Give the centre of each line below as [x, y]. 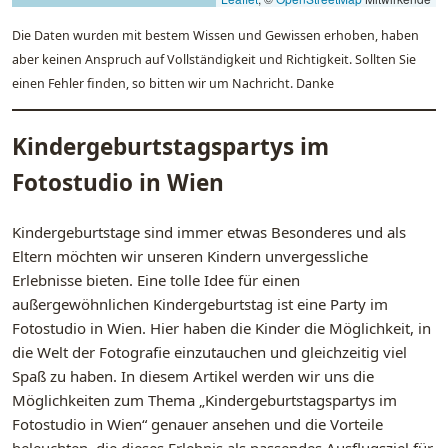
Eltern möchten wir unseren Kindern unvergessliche [190, 256]
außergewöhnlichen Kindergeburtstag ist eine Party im [200, 304]
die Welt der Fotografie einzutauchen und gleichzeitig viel [209, 352]
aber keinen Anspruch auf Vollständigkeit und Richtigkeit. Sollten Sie [214, 59]
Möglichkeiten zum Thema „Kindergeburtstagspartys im [204, 400]
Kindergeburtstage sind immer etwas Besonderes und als [209, 232]
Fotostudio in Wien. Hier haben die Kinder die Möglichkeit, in [221, 328]
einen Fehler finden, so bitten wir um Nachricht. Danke [173, 83]
